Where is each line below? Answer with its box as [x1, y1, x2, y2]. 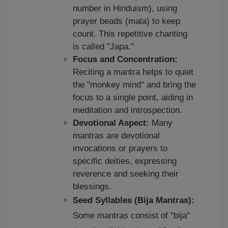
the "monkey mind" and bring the [73, 80, 196, 90]
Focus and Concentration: [73, 54, 178, 65]
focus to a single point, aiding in [73, 93, 193, 103]
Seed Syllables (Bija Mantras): [73, 195, 194, 206]
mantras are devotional [73, 131, 160, 141]
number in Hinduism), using [73, 4, 177, 14]
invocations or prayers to [73, 144, 167, 154]
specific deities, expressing [73, 156, 177, 166]
